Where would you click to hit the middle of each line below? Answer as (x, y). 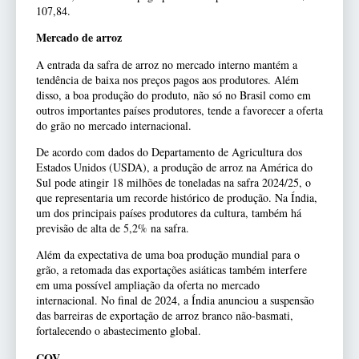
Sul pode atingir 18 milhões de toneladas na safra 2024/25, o (173, 182)
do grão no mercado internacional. (114, 125)
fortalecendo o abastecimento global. (119, 331)
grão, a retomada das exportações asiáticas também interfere (171, 270)
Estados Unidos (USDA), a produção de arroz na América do (174, 167)
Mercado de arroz (79, 38)
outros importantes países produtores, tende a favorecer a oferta (179, 110)
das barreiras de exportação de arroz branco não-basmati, (165, 316)
